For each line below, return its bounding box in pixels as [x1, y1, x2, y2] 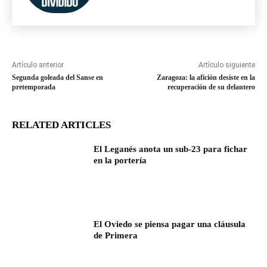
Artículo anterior [12, 61, 64, 69]
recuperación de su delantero [167, 83, 255, 91]
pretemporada [12, 83, 55, 91]
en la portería [94, 156, 147, 165]
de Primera [94, 230, 138, 240]
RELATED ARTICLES [12, 119, 111, 131]
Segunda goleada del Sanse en [12, 73, 103, 82]
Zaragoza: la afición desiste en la [156, 73, 255, 82]
